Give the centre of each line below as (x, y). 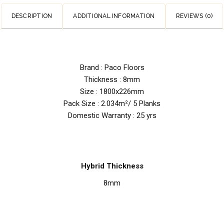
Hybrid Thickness (112, 166)
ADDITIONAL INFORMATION (114, 16)
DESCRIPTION (32, 16)
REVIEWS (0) (194, 16)
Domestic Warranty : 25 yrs (112, 115)
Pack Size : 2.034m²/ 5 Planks (112, 103)
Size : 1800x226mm (112, 91)
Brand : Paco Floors (112, 67)
